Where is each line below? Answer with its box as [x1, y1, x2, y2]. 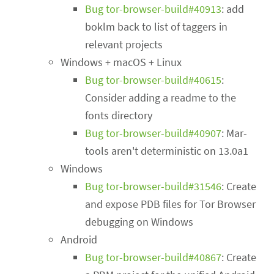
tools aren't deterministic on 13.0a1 [85, 144, 249, 158]
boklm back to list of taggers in [85, 20, 228, 34]
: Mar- [221, 126, 248, 141]
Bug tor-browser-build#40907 [85, 126, 222, 141]
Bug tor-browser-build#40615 [85, 73, 222, 87]
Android [61, 232, 98, 247]
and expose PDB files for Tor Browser [85, 197, 256, 212]
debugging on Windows [85, 215, 194, 229]
